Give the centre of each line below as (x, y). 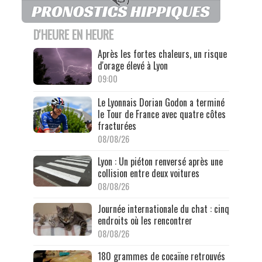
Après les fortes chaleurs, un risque (162, 54)
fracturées (117, 125)
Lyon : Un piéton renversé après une (160, 161)
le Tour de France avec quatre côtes (161, 114)
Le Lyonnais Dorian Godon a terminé (161, 102)
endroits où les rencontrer (145, 220)
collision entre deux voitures (148, 173)
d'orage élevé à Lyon (132, 66)
